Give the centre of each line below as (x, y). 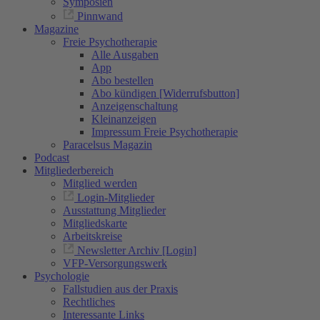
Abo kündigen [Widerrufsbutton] (165, 93)
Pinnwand (100, 16)
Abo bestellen (122, 80)
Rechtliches (89, 302)
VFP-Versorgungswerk (115, 263)
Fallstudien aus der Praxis (120, 289)
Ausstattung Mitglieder (114, 210)
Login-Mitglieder (116, 197)
